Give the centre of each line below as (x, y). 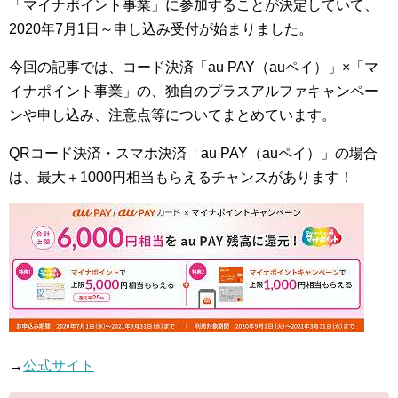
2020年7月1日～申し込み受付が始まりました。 (161, 29)
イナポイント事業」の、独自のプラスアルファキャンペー (194, 91)
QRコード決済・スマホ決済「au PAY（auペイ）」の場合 (193, 153)
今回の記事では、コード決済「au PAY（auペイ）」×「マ (194, 67)
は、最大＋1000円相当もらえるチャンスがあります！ (181, 177)
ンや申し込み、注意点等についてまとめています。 (172, 115)
